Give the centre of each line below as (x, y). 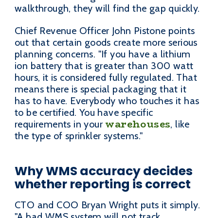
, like (180, 124)
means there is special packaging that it (100, 89)
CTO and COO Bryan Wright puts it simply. (107, 205)
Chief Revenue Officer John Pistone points (105, 30)
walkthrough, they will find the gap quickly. (107, 8)
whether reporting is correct (103, 184)
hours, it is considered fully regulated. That (106, 77)
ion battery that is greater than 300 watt (104, 65)
